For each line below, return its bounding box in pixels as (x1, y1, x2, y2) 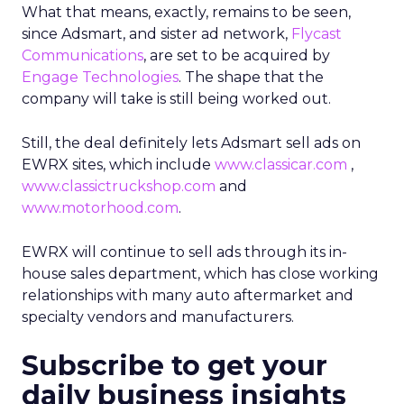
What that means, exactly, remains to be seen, (22, 4, 351, 21)
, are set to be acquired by (143, 47, 330, 64)
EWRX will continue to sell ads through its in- (22, 243, 347, 261)
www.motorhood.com (22, 199, 179, 216)
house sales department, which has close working (22, 265, 379, 282)
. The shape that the (179, 69, 324, 86)
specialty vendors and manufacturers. (22, 308, 294, 326)
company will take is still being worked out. (22, 90, 331, 107)
